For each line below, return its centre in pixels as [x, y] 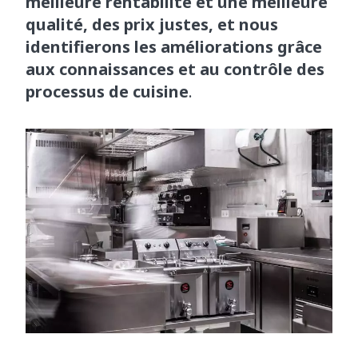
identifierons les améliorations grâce [174, 47]
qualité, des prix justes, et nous [152, 25]
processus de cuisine [107, 92]
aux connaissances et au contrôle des [175, 70]
